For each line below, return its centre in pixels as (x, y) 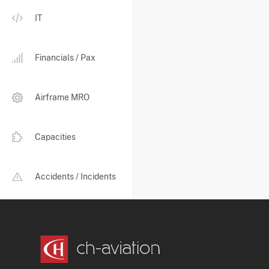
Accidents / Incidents (75, 177)
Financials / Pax (65, 58)
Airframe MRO (62, 98)
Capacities (55, 137)
